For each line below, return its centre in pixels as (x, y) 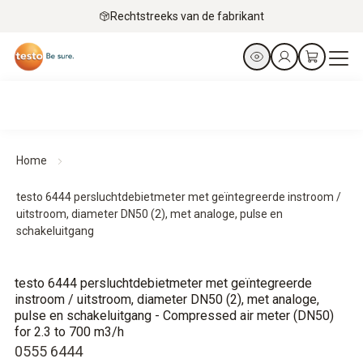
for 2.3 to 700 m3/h (69, 332)
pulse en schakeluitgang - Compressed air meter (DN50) (174, 316)
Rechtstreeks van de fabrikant (187, 16)
